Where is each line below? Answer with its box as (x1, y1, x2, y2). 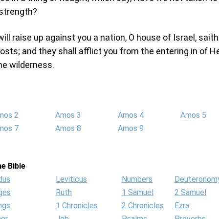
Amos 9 (118, 124, 144, 133)
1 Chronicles (56, 201, 98, 210)
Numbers (122, 175, 153, 184)
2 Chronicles (122, 201, 164, 210)
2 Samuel (175, 188, 206, 197)
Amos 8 (55, 124, 81, 133)
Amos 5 (180, 110, 206, 120)
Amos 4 (118, 110, 144, 120)
